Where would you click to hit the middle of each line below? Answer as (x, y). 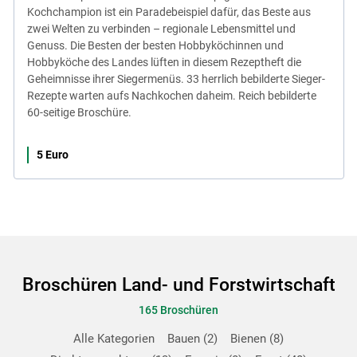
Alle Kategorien (114, 339)
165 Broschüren (178, 310)
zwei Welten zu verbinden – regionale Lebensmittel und (161, 28)
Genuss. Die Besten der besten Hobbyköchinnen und (155, 45)
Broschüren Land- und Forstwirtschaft (178, 285)
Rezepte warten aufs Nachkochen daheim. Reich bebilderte (171, 95)
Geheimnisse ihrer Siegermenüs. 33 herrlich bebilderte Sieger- (176, 78)
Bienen (250, 339)
